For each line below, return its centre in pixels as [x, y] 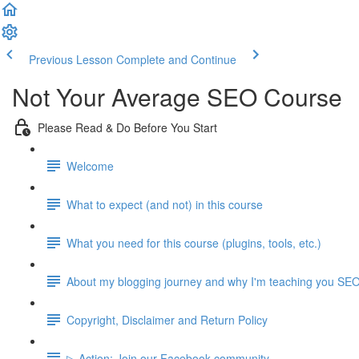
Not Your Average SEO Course [177, 97]
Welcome [90, 165]
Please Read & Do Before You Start [127, 127]
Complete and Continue [176, 59]
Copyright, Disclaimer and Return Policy [167, 319]
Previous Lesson [71, 59]
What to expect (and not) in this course [165, 204]
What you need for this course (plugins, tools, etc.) [194, 242]
